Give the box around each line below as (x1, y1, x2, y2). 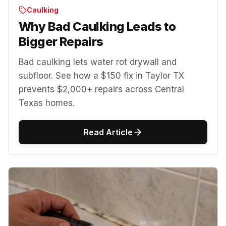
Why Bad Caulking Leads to (19, 19, 176, 34)
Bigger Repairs (19, 34, 103, 49)
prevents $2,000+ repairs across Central (19, 84, 184, 95)
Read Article (83, 127, 133, 138)
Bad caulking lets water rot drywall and (19, 57, 177, 68)
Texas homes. (19, 98, 75, 108)
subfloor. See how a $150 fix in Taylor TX (19, 71, 184, 81)
